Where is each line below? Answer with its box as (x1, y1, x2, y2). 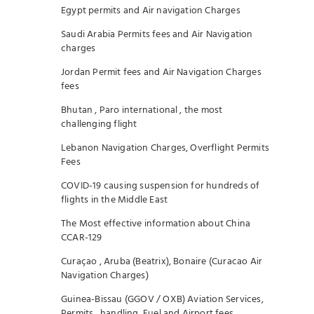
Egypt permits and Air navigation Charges (61, 3, 240, 19)
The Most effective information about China (61, 216, 251, 232)
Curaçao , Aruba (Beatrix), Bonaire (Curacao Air (61, 254, 263, 270)
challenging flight (61, 116, 137, 132)
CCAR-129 (61, 230, 102, 246)
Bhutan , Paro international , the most (61, 102, 223, 118)
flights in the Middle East (61, 192, 168, 208)
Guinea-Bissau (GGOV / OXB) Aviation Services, (61, 292, 264, 308)
